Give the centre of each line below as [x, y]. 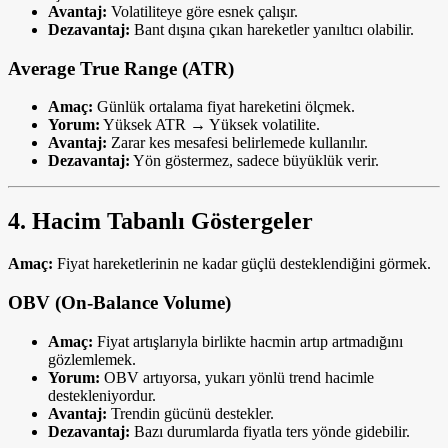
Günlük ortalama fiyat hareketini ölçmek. [224, 107]
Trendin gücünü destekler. [190, 413]
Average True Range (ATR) [121, 68]
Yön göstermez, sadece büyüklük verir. [254, 161]
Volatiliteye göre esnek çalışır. [202, 11]
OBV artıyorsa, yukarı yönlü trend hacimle [237, 377]
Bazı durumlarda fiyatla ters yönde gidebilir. [270, 431]
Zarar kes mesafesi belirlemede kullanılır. [237, 143]
